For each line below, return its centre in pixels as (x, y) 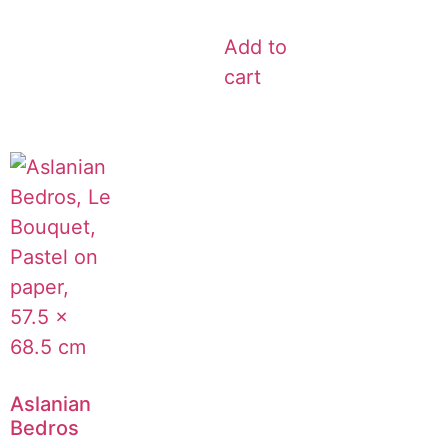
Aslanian (50, 403)
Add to (255, 46)
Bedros (44, 427)
